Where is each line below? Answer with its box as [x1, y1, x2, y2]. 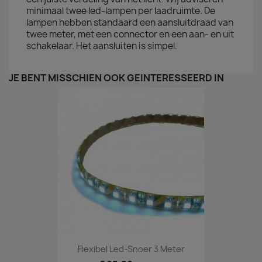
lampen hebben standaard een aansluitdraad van [26, 16, 233, 29]
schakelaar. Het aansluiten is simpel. [26, 40, 179, 52]
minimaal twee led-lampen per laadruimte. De [26, 5, 215, 17]
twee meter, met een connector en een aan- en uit [26, 28, 234, 40]
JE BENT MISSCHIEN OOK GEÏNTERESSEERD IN [9, 71, 224, 84]
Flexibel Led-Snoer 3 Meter [77, 243, 185, 255]
